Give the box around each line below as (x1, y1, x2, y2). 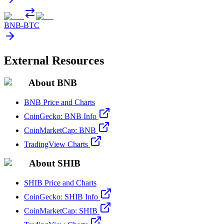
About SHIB (29, 158, 80, 169)
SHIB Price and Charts (24, 178, 96, 187)
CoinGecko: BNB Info (24, 111, 96, 120)
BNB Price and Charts (24, 97, 95, 106)
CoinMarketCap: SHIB (24, 206, 97, 215)
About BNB (28, 77, 77, 88)
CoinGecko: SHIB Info (24, 192, 98, 201)
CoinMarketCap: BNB (24, 125, 96, 134)
